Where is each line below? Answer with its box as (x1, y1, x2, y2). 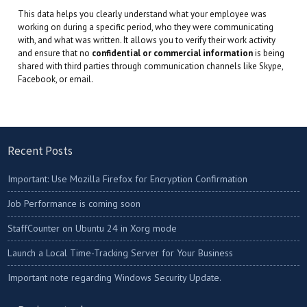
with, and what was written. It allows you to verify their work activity (18, 34, 276, 46)
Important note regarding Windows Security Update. (8, 271, 222, 284)
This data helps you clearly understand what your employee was (18, 8, 267, 20)
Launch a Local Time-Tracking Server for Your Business (8, 246, 234, 259)
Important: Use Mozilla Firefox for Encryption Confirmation (8, 172, 248, 185)
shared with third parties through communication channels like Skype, (18, 60, 284, 72)
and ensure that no (18, 47, 93, 59)
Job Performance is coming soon (8, 197, 141, 210)
